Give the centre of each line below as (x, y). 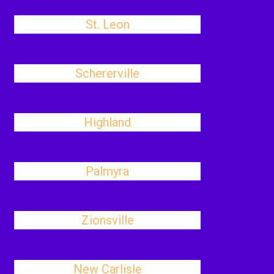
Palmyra (108, 171)
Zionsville (107, 220)
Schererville (108, 73)
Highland (108, 122)
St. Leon (107, 24)
